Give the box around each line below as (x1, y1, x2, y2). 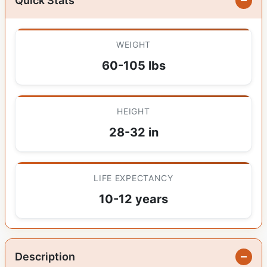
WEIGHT (116, 39, 151, 50)
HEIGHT (117, 106, 150, 117)
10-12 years (99, 192, 168, 207)
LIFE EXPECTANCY (94, 173, 173, 184)
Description (15, 250, 75, 263)
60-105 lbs (101, 58, 166, 73)
